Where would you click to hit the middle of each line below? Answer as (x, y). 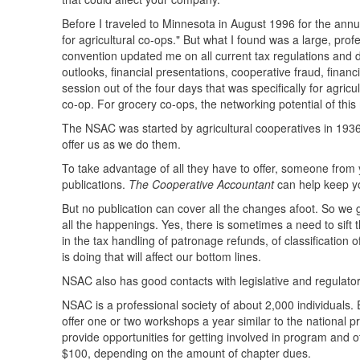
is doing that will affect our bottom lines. (162, 256)
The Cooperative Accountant (201, 184)
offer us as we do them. (121, 144)
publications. (95, 184)
